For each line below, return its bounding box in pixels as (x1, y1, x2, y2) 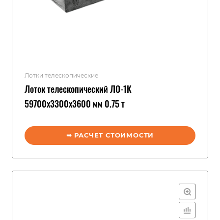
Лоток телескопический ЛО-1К (25, 82, 132, 95)
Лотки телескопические (25, 72, 98, 79)
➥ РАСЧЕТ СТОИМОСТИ (66, 131, 154, 139)
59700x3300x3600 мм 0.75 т (25, 97, 125, 110)
